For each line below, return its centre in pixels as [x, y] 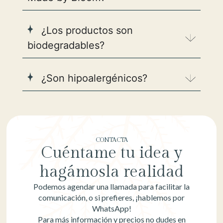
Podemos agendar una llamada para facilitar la [111, 187]
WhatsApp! [111, 209]
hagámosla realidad [111, 172]
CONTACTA [111, 140]
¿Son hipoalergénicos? [93, 78]
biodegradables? [66, 45]
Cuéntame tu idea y [111, 153]
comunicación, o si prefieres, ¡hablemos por [111, 198]
